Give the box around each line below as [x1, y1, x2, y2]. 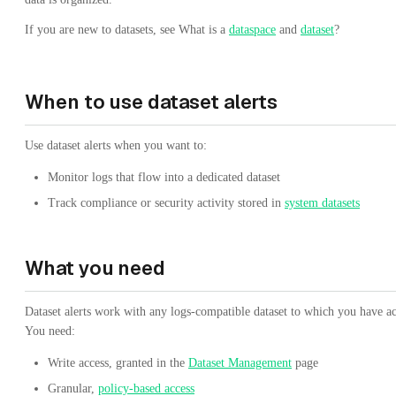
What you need [25, 255, 166, 280]
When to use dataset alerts [25, 88, 278, 114]
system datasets [285, 195, 360, 209]
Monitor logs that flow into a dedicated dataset [48, 170, 280, 184]
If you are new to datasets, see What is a [25, 22, 229, 36]
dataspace [229, 22, 276, 36]
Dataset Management [188, 355, 292, 369]
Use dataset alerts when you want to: [25, 138, 207, 152]
